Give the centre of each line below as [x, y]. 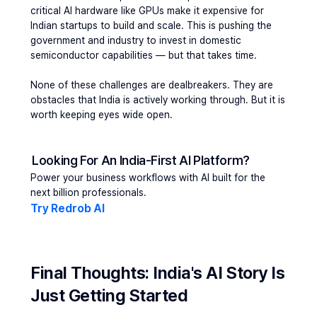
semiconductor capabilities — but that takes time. [144, 55]
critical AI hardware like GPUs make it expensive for [147, 11]
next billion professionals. [88, 192]
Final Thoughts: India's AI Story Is [158, 273]
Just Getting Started [109, 295]
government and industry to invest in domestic [136, 40]
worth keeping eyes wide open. [102, 115]
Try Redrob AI [68, 208]
